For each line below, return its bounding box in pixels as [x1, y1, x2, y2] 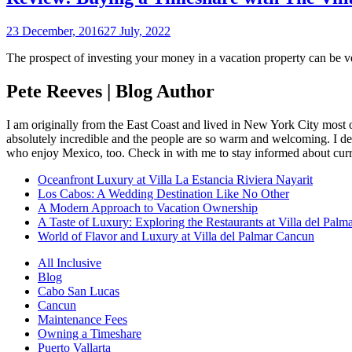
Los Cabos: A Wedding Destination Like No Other [38, 186, 289, 200]
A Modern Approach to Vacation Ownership [38, 200, 258, 214]
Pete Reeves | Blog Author [6, 80, 214, 101]
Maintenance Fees [38, 312, 127, 326]
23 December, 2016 [6, 24, 104, 38]
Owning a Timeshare [38, 326, 141, 340]
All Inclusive [38, 255, 101, 269]
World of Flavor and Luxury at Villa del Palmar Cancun [38, 229, 314, 243]
